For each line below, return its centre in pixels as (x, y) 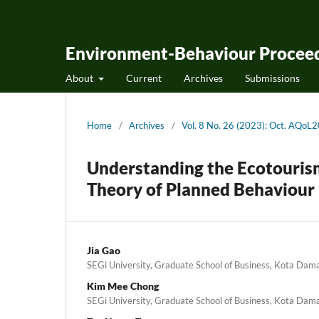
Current (143, 78)
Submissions (272, 78)
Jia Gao (104, 250)
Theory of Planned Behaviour (201, 189)
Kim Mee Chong (123, 286)
